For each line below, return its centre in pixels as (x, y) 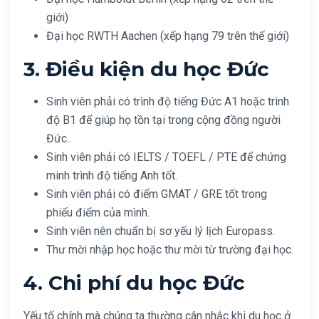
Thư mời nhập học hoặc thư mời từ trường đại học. (170, 249)
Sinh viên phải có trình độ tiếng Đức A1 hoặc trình (168, 101)
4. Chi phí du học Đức (134, 282)
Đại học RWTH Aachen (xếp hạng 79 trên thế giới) (168, 36)
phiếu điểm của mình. (98, 212)
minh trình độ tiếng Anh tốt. (112, 175)
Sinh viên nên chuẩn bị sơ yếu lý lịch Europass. (161, 231)
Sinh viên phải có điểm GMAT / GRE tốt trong (157, 194)
